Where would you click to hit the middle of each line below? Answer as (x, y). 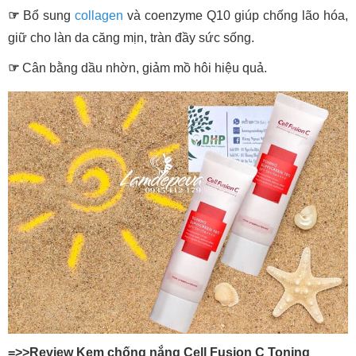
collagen (97, 15)
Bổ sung (47, 15)
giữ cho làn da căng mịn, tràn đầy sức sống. (131, 37)
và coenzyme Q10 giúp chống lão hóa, (236, 15)
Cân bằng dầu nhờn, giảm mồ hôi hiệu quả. (145, 68)
